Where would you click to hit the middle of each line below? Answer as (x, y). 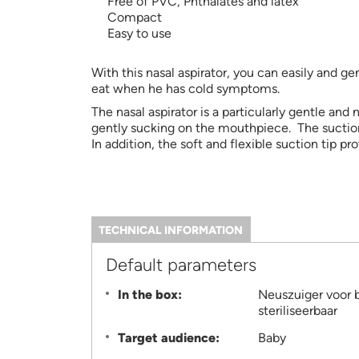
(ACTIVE (265, 231)
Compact (135, 18)
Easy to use (139, 34)
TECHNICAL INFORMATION (171, 231)
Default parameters (181, 265)
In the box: (151, 295)
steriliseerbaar (297, 311)
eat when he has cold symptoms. (186, 88)
